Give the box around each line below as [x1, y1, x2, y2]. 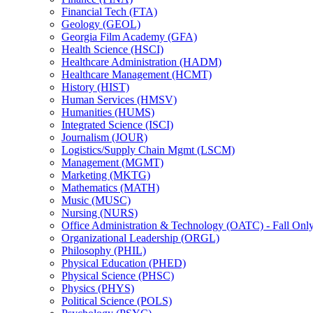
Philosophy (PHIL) [61, 244, 146, 256]
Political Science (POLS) [61, 294, 172, 307]
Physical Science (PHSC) [61, 269, 174, 282]
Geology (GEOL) [61, 17, 140, 30]
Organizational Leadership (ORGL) [61, 231, 219, 244]
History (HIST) [61, 80, 129, 93]
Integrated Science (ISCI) [61, 118, 173, 131]
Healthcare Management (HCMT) [61, 68, 212, 80]
